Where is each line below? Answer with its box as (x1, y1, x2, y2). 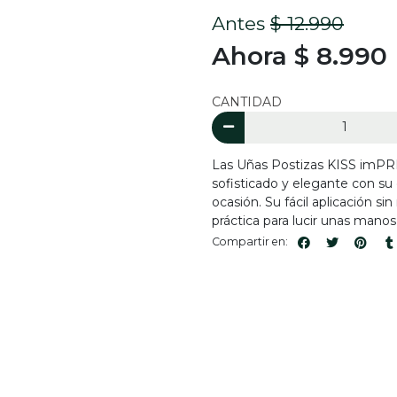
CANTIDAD (212, 94, 282, 111)
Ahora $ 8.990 (212, 41, 387, 72)
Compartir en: (212, 235, 288, 249)
